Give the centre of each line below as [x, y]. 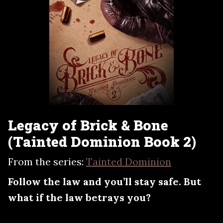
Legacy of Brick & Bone [88, 125]
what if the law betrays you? [79, 197]
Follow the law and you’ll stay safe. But [105, 181]
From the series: [47, 161]
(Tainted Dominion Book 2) [102, 141]
